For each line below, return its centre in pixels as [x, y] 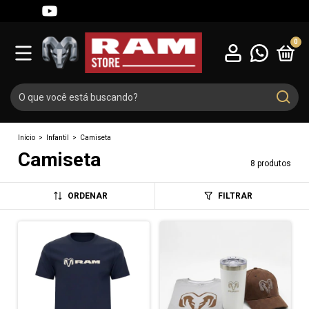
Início [27, 138]
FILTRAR [235, 196]
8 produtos [270, 163]
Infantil [58, 138]
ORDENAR [88, 196]
